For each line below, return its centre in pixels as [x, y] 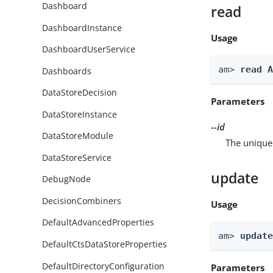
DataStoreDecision [80, 93]
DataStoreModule [78, 136]
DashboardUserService [89, 49]
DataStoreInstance [80, 114]
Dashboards [67, 71]
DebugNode [67, 179]
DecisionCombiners [82, 200]
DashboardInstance [82, 27]
